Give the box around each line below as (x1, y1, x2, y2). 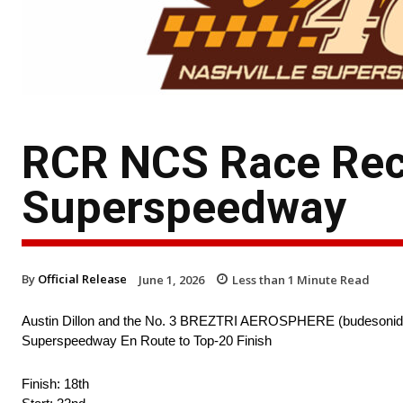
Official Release (38, 270, 127, 287)
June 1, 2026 (139, 271, 204, 288)
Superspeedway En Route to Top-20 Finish (22, 333, 272, 349)
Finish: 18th (22, 376, 89, 392)
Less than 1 (232, 271, 294, 288)
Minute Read (294, 271, 370, 288)
